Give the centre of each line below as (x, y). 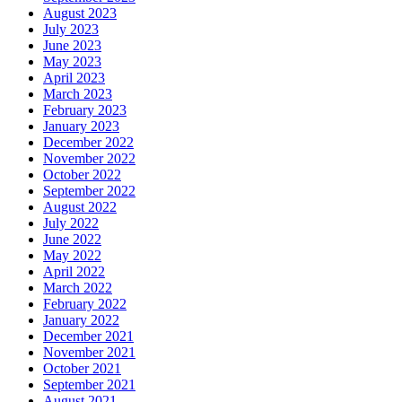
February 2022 (85, 303)
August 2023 (80, 13)
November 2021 (89, 352)
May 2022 (72, 255)
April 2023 (74, 77)
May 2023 (72, 61)
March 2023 (78, 93)
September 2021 (89, 384)
